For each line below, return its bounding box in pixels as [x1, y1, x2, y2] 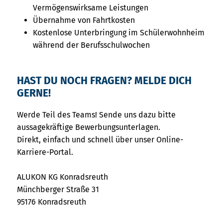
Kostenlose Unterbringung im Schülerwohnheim [33, 27, 205, 37]
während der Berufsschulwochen [33, 40, 150, 50]
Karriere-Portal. [17, 147, 73, 157]
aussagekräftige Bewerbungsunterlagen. [17, 122, 160, 132]
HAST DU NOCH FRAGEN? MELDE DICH [17, 74, 192, 88]
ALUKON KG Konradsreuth [17, 172, 108, 182]
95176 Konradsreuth [17, 197, 86, 207]
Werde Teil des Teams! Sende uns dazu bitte [17, 110, 176, 120]
